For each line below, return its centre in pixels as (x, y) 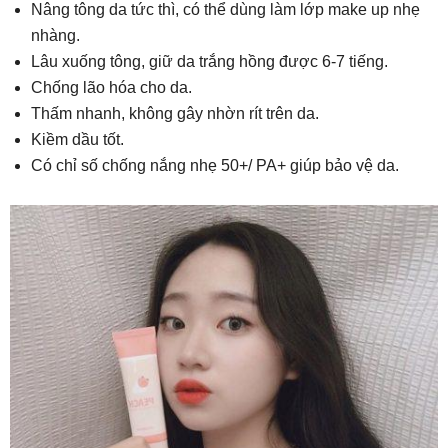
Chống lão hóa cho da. (111, 88)
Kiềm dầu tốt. (77, 140)
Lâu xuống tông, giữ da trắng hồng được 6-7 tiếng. (209, 62)
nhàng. (55, 36)
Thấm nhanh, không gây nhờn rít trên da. (175, 114)
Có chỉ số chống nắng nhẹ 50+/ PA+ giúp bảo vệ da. (215, 166)
